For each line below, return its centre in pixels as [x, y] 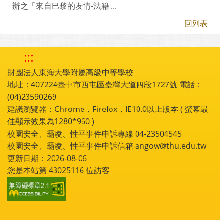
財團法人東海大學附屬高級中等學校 [70, 72]
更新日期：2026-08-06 [47, 158]
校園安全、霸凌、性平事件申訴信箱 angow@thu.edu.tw [107, 146]
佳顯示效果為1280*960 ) [51, 121]
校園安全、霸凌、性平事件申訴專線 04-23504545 [95, 134]
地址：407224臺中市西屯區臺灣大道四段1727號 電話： [105, 84]
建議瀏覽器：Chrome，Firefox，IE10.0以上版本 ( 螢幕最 [108, 109]
